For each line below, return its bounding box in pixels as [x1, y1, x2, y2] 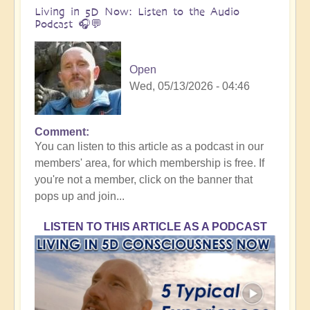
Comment [35, 125, 86, 138]
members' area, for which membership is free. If [35, 156, 264, 169]
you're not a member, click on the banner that [35, 173, 253, 185]
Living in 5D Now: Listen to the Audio [35, 4, 239, 18]
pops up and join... [35, 190, 125, 202]
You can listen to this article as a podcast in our [35, 140, 264, 152]
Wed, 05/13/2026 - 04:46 [129, 80, 250, 92]
